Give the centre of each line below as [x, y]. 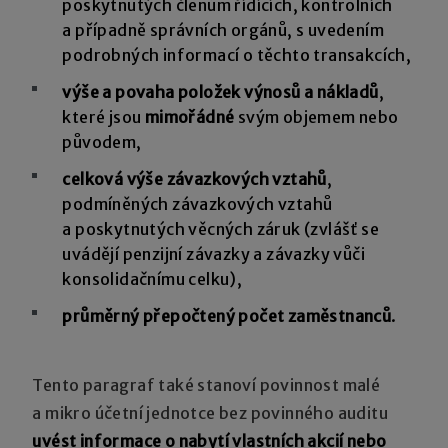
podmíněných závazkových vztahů [197, 203]
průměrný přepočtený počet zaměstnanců [227, 315]
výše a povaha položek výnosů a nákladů [220, 91]
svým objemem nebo [316, 116]
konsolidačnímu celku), [152, 278]
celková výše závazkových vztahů [194, 178]
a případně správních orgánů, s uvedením [223, 29]
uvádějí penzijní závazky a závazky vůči [214, 253]
